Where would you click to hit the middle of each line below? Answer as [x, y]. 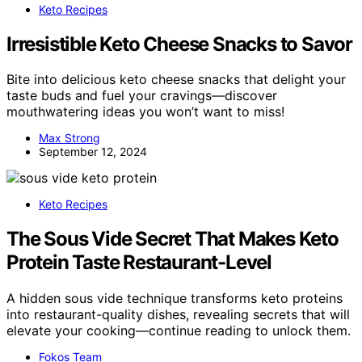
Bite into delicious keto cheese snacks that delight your [176, 80]
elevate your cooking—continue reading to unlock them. [179, 331]
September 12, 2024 [93, 152]
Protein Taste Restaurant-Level [139, 263]
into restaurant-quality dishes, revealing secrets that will [178, 315]
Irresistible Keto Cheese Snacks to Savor [179, 44]
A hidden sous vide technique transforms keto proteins [175, 299]
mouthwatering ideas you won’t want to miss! [145, 112]
